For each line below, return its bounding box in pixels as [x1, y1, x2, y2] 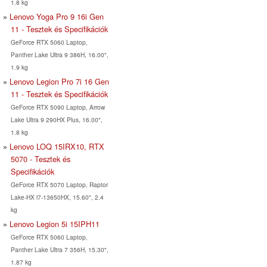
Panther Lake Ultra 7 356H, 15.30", [10, 244, 108, 254]
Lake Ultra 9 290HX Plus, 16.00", [10, 114, 103, 124]
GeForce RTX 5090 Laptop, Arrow [10, 102, 105, 111]
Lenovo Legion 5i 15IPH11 [10, 218, 100, 229]
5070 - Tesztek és [10, 153, 70, 164]
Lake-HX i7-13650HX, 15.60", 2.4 [10, 192, 104, 201]
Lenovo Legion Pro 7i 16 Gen [10, 75, 109, 87]
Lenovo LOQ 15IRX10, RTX [10, 140, 104, 152]
